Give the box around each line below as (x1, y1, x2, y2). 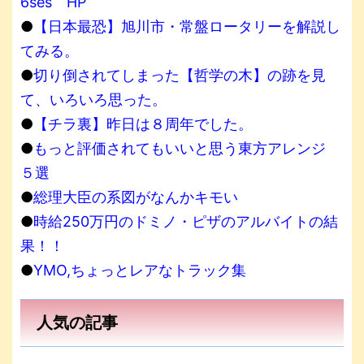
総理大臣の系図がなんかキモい (33, 188, 238, 206)
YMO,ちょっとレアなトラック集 (33, 261, 246, 279)
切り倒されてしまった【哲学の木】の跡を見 (33, 66, 326, 84)
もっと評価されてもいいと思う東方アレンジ (33, 139, 340, 157)
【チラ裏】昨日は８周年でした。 (33, 115, 253, 132)
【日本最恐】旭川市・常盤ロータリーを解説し (33, 17, 340, 35)
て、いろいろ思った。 (20, 90, 167, 108)
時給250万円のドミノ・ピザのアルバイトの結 (33, 212, 338, 230)
